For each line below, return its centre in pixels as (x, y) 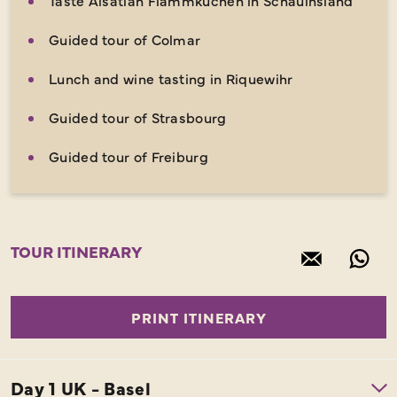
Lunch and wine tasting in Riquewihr (171, 78)
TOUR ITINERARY (77, 251)
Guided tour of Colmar (125, 39)
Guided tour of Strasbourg (138, 117)
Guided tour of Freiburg (128, 156)
